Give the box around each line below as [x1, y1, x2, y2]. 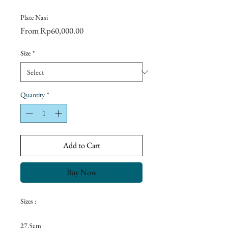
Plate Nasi [20, 13, 48, 22]
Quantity [20, 90, 45, 99]
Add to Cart [63, 140, 100, 151]
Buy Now [66, 167, 97, 178]
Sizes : [20, 196, 36, 206]
